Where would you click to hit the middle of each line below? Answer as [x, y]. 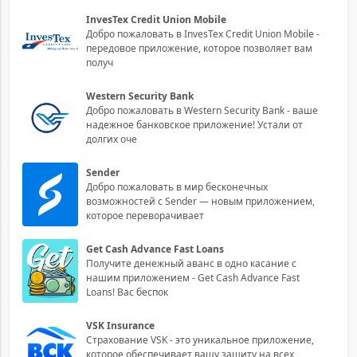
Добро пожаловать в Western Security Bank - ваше [202, 110]
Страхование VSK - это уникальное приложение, [200, 339]
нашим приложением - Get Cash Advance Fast [193, 277]
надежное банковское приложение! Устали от [194, 124]
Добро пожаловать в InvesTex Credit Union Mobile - [203, 33]
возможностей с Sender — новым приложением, [200, 201]
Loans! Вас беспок [127, 292]
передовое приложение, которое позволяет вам [199, 48]
